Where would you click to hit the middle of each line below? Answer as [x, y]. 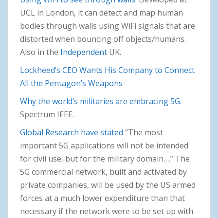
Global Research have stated [72, 132]
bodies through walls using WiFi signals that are [108, 26]
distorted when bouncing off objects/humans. [103, 39]
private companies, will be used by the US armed [108, 185]
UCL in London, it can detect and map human [101, 12]
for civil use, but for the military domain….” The [105, 158]
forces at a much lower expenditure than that [102, 198]
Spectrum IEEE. [47, 114]
